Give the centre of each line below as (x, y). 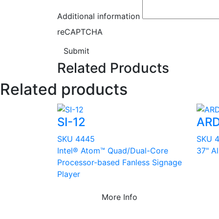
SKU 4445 (76, 139)
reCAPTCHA (80, 32)
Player (69, 174)
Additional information (99, 16)
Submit (77, 51)
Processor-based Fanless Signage (120, 163)
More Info (120, 197)
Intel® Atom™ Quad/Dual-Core (113, 151)
